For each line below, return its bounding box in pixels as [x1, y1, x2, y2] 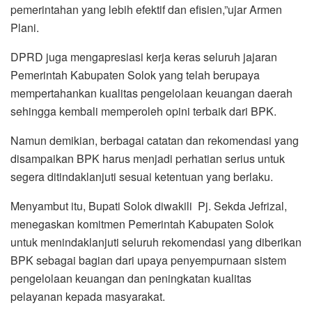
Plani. [10, 19, 39, 36]
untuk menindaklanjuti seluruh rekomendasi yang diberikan [10, 233, 302, 250]
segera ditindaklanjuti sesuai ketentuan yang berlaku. [10, 168, 273, 185]
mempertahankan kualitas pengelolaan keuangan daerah [10, 84, 292, 101]
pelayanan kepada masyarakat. [10, 288, 165, 304]
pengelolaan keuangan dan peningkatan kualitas [10, 270, 251, 286]
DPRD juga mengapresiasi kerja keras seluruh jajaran [10, 48, 277, 65]
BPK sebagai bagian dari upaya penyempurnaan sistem [10, 251, 286, 268]
